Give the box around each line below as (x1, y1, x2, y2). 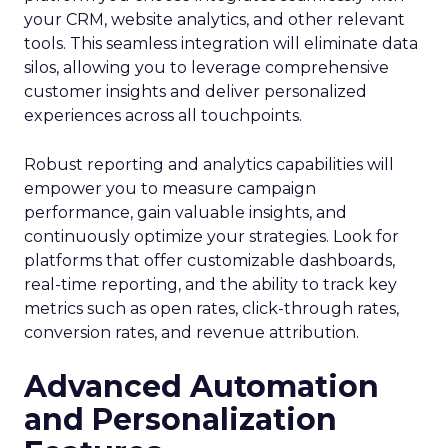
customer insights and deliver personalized (24, 82, 367, 101)
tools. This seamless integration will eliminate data (24, 34, 418, 53)
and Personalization (24, 401, 337, 438)
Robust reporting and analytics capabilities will (24, 155, 394, 174)
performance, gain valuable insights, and (24, 203, 347, 222)
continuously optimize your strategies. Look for (24, 227, 399, 246)
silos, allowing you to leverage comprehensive (24, 58, 389, 77)
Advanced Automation (24, 368, 379, 405)
